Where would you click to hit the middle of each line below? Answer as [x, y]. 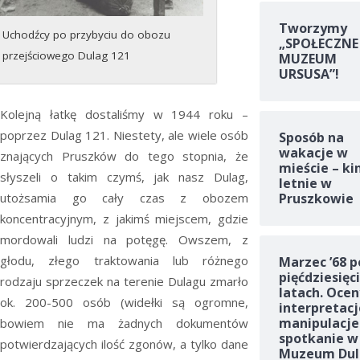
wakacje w [313, 153]
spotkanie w [318, 339]
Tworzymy [313, 29]
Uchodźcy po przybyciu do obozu [87, 35]
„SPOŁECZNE [318, 44]
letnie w [305, 184]
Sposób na [311, 138]
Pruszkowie [316, 199]
